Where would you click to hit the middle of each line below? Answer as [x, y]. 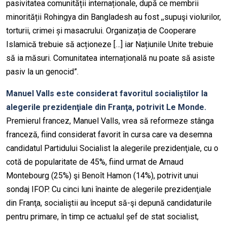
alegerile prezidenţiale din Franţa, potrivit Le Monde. [106, 107]
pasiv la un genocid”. [42, 72]
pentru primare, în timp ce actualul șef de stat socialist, [102, 217]
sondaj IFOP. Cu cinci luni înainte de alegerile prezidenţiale [109, 190]
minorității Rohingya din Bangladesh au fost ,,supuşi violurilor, [113, 17]
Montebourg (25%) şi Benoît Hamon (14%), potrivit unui [102, 176]
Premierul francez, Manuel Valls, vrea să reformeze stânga [110, 121]
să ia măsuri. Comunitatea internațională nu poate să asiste [110, 58]
